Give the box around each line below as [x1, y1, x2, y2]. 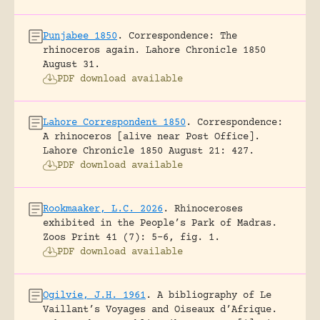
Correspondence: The [129, 30, 237, 42]
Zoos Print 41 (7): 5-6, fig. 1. [43, 231, 220, 244]
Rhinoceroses [174, 203, 243, 215]
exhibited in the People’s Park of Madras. [43, 217, 277, 229]
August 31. [43, 59, 100, 71]
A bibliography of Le [157, 289, 271, 301]
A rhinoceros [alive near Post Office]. [43, 131, 260, 143]
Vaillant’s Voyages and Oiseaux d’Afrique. [43, 304, 277, 316]
